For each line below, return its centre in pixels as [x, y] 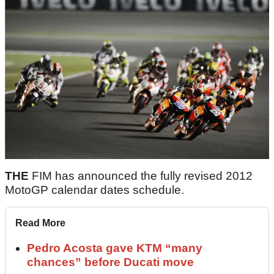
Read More [40, 223]
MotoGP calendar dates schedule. [94, 190]
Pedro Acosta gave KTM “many [115, 248]
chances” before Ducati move [110, 262]
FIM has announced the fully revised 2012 [141, 176]
